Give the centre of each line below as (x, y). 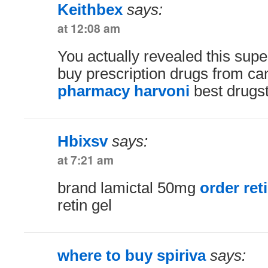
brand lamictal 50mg (129, 188)
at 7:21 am (86, 159)
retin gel (85, 205)
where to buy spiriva (132, 255)
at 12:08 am (89, 28)
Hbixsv (83, 141)
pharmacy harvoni (124, 91)
